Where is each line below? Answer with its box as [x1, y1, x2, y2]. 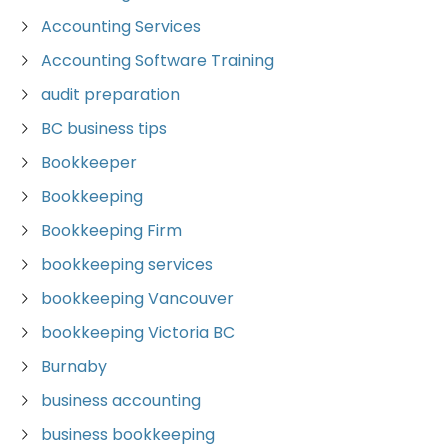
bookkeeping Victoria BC [41, 321, 235, 345]
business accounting [41, 389, 201, 413]
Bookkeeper [41, 151, 137, 175]
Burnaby [41, 355, 107, 379]
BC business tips [41, 117, 167, 141]
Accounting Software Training [41, 49, 274, 73]
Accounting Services [41, 15, 201, 39]
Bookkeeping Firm [41, 219, 182, 243]
